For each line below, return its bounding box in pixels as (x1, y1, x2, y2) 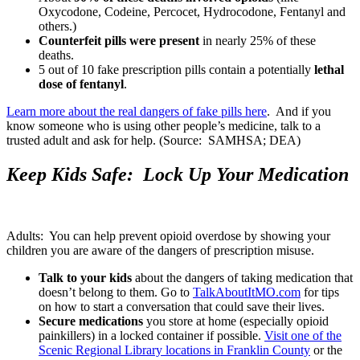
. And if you (267, 104, 331, 119)
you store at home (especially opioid (143, 314, 329, 329)
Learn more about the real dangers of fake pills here (6, 104, 267, 119)
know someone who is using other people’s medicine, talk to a (6, 119, 321, 133)
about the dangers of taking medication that (132, 271, 353, 285)
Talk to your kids (39, 271, 132, 285)
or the (310, 343, 342, 358)
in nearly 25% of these (199, 34, 316, 48)
